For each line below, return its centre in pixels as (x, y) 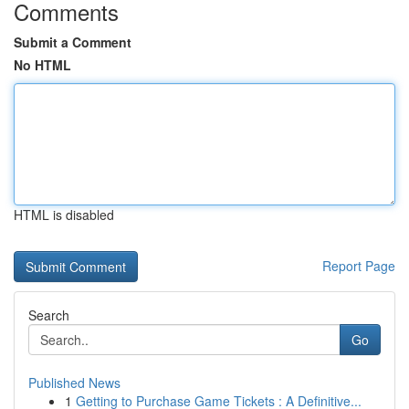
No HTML (42, 65)
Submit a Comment (73, 42)
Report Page (359, 266)
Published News (74, 383)
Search (49, 315)
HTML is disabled (64, 215)
